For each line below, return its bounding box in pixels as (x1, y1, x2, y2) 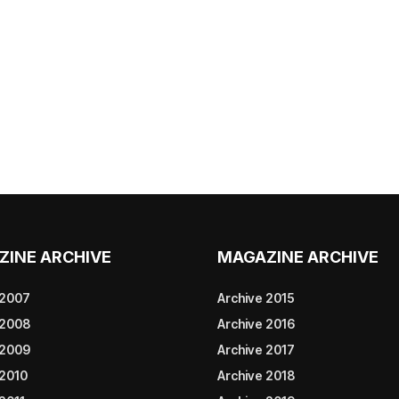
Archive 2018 (217, 367, 295, 383)
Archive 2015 (217, 289, 295, 305)
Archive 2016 (217, 315, 295, 331)
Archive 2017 (217, 341, 295, 357)
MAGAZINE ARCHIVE (217, 247, 379, 266)
